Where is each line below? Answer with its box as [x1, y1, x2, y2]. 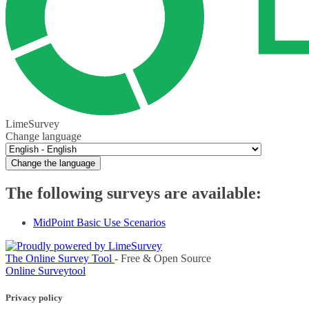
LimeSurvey [6, 118, 59, 130]
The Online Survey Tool [6, 252, 114, 264]
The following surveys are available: [6, 184, 261, 203]
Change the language [11, 158, 95, 169]
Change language [6, 130, 81, 143]
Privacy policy [6, 292, 63, 303]
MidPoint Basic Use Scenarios [33, 216, 166, 228]
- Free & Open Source [114, 252, 211, 264]
